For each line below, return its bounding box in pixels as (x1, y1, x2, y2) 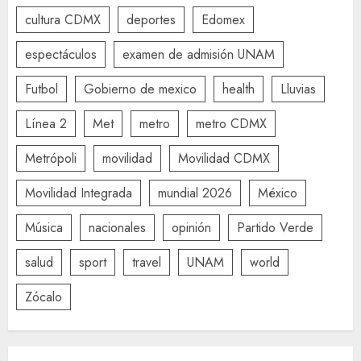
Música (25, 218, 63, 237)
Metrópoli (25, 148, 77, 168)
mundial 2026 (158, 183, 232, 202)
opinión (172, 218, 211, 237)
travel (132, 252, 161, 272)
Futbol (25, 79, 58, 98)
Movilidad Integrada (25, 183, 132, 202)
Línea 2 (25, 114, 67, 133)
